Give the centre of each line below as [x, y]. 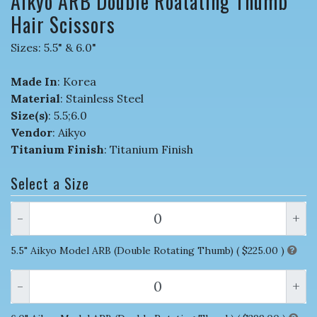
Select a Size [50, 183]
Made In [34, 81]
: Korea [77, 81]
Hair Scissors [63, 24]
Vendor [31, 132]
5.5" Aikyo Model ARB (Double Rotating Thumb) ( [125, 250]
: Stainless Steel [102, 98]
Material [35, 98]
